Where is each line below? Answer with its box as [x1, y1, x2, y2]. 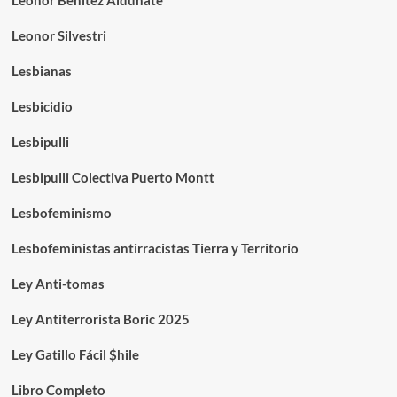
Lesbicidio [11, 98, 73, 115]
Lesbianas [11, 63, 72, 80]
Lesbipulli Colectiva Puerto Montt [11, 169, 214, 186]
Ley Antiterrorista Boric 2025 [11, 311, 190, 328]
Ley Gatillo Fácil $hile [11, 346, 139, 363]
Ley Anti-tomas [11, 276, 105, 292]
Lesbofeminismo [11, 205, 112, 222]
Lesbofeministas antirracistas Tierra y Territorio [11, 240, 299, 257]
